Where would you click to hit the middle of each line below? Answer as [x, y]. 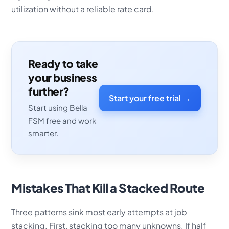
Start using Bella [58, 108]
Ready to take [63, 63]
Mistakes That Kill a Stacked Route [108, 187]
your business [63, 77]
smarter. [43, 133]
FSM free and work [62, 121]
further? [49, 91]
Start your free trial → [150, 98]
